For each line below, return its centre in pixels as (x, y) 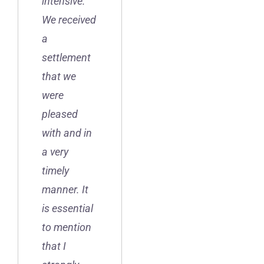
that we (59, 77)
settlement (66, 58)
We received (69, 20)
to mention (67, 227)
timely (55, 171)
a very (55, 152)
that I (54, 246)
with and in (67, 133)
